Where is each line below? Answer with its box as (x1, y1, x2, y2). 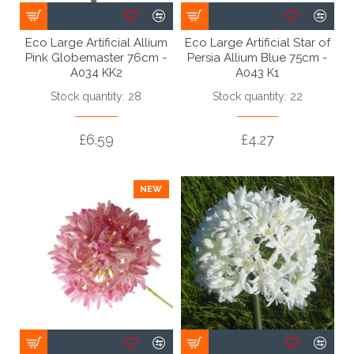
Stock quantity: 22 (212, 89, 303, 103)
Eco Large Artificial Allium (24, 35, 168, 50)
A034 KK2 (70, 65, 122, 80)
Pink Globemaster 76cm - (25, 50, 168, 65)
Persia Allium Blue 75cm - (187, 50, 328, 65)
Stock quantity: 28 (51, 89, 142, 103)
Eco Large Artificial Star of (184, 35, 330, 50)
